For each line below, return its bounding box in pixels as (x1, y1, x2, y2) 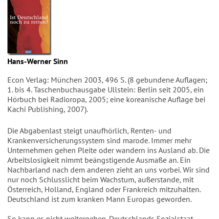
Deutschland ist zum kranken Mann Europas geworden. (7, 194, 193, 204)
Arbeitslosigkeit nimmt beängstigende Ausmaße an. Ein (7, 155, 191, 165)
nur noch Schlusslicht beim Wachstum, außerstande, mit (7, 175, 194, 184)
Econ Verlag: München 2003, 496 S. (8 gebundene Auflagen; (7, 75, 207, 85)
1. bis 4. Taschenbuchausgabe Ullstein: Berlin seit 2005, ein (7, 85, 204, 94)
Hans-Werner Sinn (7, 56, 68, 66)
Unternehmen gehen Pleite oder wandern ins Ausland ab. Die (7, 145, 210, 155)
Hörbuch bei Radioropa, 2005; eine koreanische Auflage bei (7, 94, 205, 104)
